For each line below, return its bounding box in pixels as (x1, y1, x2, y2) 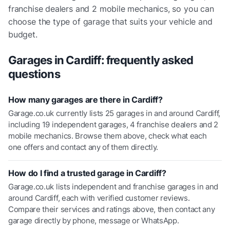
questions (8, 67, 60, 81)
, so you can (167, 3, 214, 14)
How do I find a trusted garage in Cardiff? (8, 167, 166, 178)
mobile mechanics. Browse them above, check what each (8, 130, 207, 141)
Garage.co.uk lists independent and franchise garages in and (8, 181, 219, 191)
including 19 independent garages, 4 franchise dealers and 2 (8, 119, 219, 129)
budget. (8, 29, 37, 40)
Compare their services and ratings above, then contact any (8, 204, 215, 214)
